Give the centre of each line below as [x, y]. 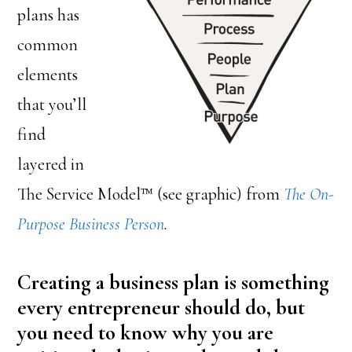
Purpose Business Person [91, 224]
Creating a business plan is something [174, 282]
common [48, 45]
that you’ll [52, 104]
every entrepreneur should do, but [161, 308]
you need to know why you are [146, 333]
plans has [49, 15]
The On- [309, 194]
